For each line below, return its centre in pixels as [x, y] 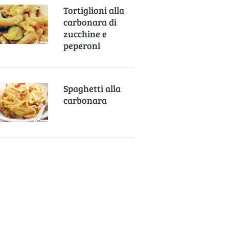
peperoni [82, 45]
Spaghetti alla [92, 88]
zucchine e [85, 33]
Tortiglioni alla [94, 10]
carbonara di [90, 22]
